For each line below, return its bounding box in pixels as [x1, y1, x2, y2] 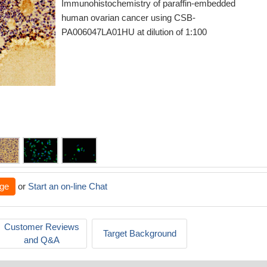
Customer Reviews [4, 222, 79, 232]
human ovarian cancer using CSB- [61, 13, 195, 23]
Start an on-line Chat [28, 181, 107, 191]
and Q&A [24, 235, 60, 245]
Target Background [103, 228, 176, 238]
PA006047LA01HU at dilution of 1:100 [61, 27, 207, 37]
